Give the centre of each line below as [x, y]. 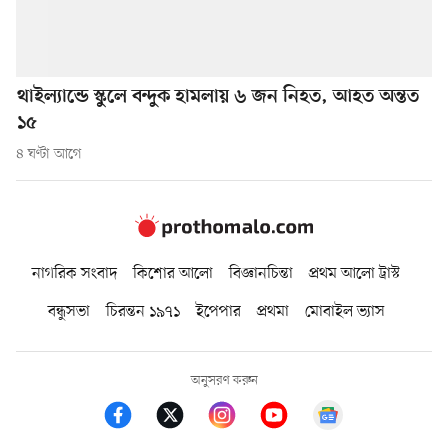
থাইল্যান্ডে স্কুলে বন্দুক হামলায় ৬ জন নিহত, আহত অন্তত [218, 98]
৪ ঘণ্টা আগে [49, 155]
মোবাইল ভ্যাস [344, 311]
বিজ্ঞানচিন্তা [261, 273]
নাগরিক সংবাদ [74, 273]
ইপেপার [218, 311]
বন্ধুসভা [68, 311]
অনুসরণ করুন [224, 380]
